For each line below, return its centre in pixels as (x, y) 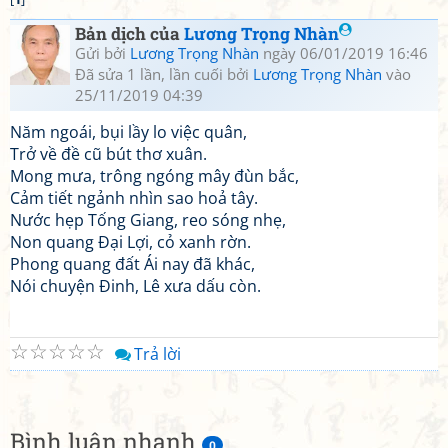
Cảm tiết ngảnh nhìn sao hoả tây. (134, 198)
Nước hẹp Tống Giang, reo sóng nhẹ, (148, 220)
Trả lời (157, 354)
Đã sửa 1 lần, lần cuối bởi (164, 74)
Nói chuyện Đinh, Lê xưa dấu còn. (135, 286)
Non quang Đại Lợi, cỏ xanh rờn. (130, 242)
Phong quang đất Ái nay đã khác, (132, 264)
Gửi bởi (102, 53)
